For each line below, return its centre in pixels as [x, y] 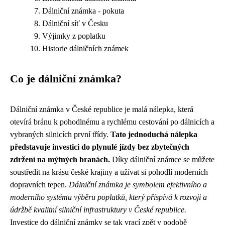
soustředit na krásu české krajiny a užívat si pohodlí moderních [109, 172]
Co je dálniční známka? [66, 79]
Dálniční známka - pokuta [83, 11]
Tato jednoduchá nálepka [154, 134]
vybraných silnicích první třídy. [60, 134]
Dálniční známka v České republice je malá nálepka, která [102, 109]
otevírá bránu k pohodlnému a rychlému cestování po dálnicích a [112, 122]
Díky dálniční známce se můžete [162, 159]
